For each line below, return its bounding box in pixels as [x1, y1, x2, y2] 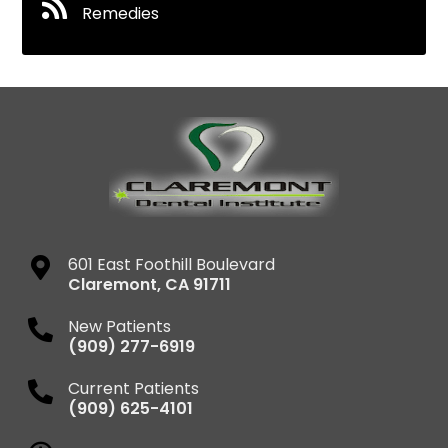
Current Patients [68, 376, 200, 400]
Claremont [68, 272, 158, 296]
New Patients [68, 314, 172, 338]
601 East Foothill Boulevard [68, 252, 276, 276]
